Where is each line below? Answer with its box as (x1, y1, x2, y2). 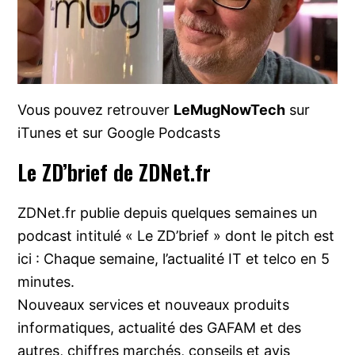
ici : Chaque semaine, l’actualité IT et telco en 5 (17, 250, 330, 268)
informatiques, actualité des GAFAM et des (17, 319, 302, 337)
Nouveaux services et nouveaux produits (17, 296, 290, 314)
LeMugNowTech (174, 101, 286, 119)
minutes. (17, 273, 75, 291)
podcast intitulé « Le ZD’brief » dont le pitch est (17, 227, 335, 245)
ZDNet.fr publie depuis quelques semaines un (17, 204, 319, 222)
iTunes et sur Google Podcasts (17, 124, 221, 142)
